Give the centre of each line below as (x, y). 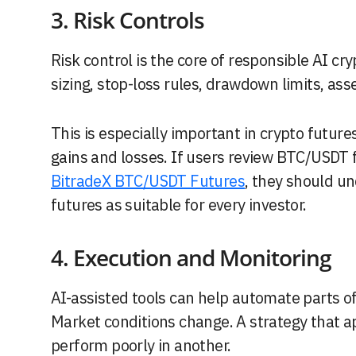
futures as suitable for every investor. (179, 205)
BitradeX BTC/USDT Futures (148, 181)
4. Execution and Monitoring (191, 258)
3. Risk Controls (128, 20)
